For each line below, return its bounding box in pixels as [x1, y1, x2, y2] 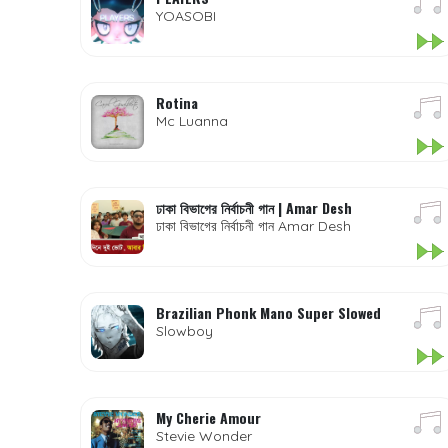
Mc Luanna [155, 112, 228, 130]
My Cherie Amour [155, 407, 261, 428]
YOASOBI [155, 7, 216, 25]
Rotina [155, 92, 198, 113]
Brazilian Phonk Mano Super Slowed [155, 302, 381, 323]
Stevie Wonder [155, 427, 252, 445]
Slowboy [155, 322, 213, 340]
